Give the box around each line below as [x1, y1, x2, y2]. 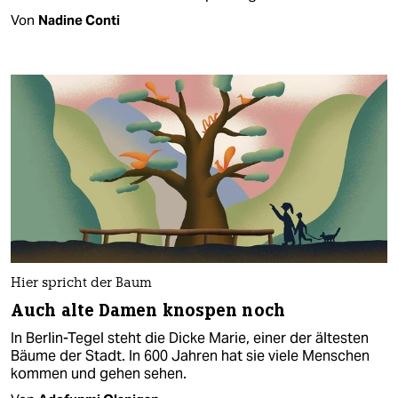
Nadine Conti [38, 12, 120, 29]
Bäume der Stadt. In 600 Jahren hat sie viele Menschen [11, 346, 370, 365]
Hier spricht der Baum [11, 276, 152, 291]
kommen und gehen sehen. [11, 363, 187, 383]
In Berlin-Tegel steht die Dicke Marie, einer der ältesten [11, 328, 369, 347]
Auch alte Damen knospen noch [11, 298, 285, 322]
